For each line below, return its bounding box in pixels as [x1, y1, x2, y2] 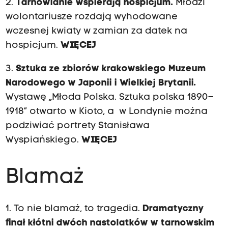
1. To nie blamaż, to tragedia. [5, 204, 142, 214]
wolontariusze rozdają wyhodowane [5, 12, 178, 22]
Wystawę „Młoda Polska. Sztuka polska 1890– [5, 93, 214, 103]
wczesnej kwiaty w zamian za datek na [5, 26, 187, 37]
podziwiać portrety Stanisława [5, 121, 150, 131]
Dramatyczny [142, 204, 204, 214]
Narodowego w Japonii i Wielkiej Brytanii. [5, 78, 196, 89]
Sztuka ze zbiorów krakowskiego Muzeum [15, 64, 206, 74]
